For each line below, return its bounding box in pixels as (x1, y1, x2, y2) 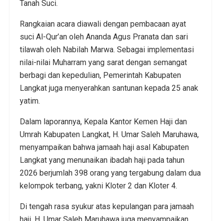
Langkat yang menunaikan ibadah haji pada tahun (20, 155, 184, 165)
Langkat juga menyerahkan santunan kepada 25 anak (20, 83, 198, 93)
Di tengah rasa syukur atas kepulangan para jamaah (20, 202, 194, 212)
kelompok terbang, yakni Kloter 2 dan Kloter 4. (20, 181, 177, 191)
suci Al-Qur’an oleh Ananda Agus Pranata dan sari (20, 32, 188, 42)
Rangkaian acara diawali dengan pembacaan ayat (20, 19, 186, 29)
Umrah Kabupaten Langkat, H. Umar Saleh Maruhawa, (20, 130, 199, 140)
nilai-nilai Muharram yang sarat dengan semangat (20, 58, 187, 68)
